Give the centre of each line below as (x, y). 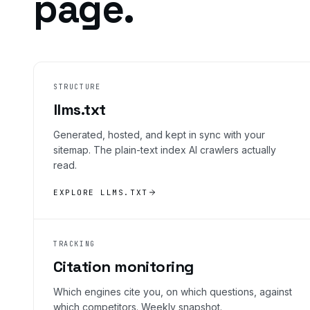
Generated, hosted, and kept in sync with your (159, 134)
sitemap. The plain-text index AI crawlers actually (165, 149)
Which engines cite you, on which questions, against (173, 291)
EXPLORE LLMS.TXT (101, 192)
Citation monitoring (124, 266)
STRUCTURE (77, 86)
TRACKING (74, 244)
